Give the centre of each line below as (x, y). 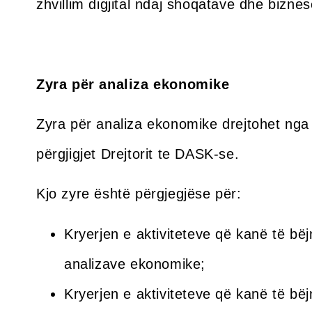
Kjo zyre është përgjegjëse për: (139, 194)
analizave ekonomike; (135, 264)
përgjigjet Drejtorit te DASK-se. (138, 154)
